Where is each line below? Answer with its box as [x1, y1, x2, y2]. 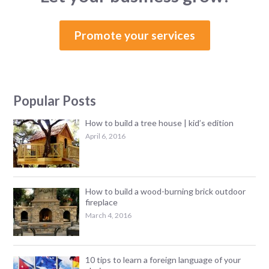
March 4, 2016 [85, 210, 132, 220]
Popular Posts [13, 92, 97, 109]
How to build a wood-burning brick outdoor [85, 186, 246, 196]
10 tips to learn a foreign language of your [85, 254, 241, 265]
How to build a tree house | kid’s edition [85, 117, 234, 128]
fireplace [85, 196, 118, 207]
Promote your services [74, 28, 195, 42]
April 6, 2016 [85, 131, 126, 141]
